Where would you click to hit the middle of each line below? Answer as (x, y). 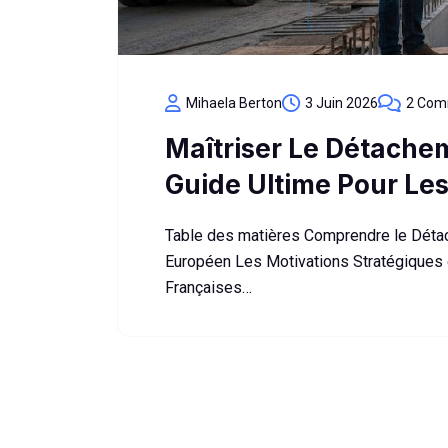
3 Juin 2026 (341, 103)
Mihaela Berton (234, 103)
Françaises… (208, 287)
